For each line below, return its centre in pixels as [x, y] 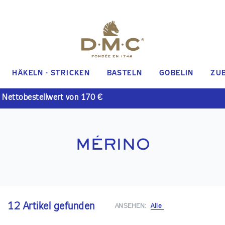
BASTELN [125, 74]
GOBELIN [177, 74]
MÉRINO [113, 144]
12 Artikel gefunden [51, 207]
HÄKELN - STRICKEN [51, 74]
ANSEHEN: [131, 206]
